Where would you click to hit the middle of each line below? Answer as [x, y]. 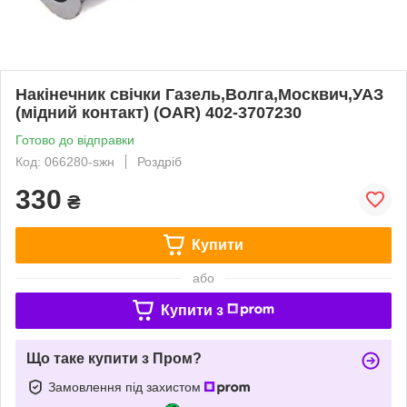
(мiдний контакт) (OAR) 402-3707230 [159, 112]
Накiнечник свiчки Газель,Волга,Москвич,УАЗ [199, 94]
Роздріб [159, 161]
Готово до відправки [75, 139]
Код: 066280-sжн [65, 161]
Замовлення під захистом [126, 387]
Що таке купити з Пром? [114, 358]
